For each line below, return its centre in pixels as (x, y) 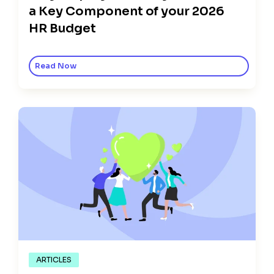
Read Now (56, 66)
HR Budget (62, 28)
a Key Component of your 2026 (127, 11)
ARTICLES (54, 260)
